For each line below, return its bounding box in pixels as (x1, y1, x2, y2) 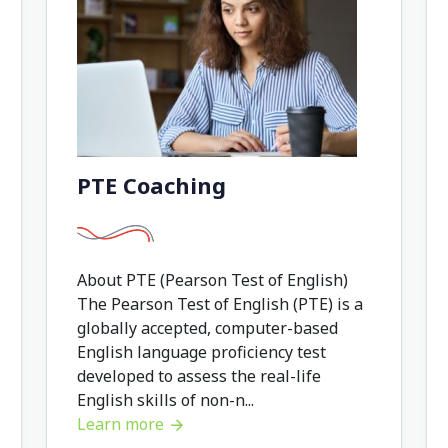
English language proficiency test (77, 341, 326, 364)
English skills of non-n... (77, 389, 254, 412)
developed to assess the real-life (77, 365, 321, 388)
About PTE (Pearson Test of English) (77, 269, 348, 292)
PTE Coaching (77, 170, 226, 201)
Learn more (77, 413, 168, 436)
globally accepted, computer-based (77, 317, 338, 340)
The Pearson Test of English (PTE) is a (77, 293, 363, 316)
